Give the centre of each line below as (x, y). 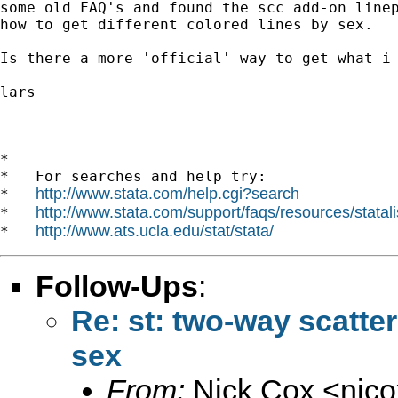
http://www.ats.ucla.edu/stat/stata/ (155, 231)
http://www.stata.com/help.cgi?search (167, 193)
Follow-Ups (117, 286)
